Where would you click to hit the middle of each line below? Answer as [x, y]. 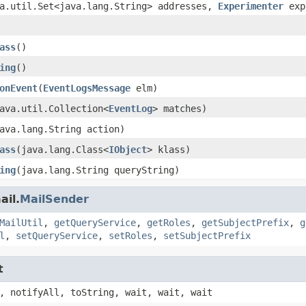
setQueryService [57, 235]
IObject [128, 149]
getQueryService [95, 222]
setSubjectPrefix [207, 235]
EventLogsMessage [87, 88]
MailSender [54, 199]
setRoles [130, 235]
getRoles [169, 222]
